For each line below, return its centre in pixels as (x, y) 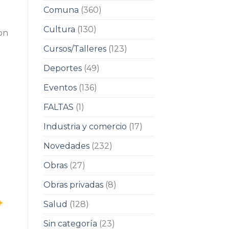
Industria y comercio (85, 127)
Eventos (60, 88)
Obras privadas (73, 185)
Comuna (61, 10)
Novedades (66, 146)
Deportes (62, 68)
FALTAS (58, 107)
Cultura (59, 30)
